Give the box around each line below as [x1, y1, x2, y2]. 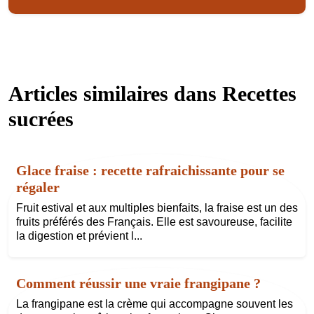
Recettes [222, 81, 296, 105]
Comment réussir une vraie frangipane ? [15, 275, 261, 292]
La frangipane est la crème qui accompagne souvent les [15, 298, 293, 310]
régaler [15, 179, 60, 195]
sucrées [8, 107, 74, 130]
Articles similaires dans [8, 81, 222, 105]
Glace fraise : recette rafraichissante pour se [15, 162, 285, 178]
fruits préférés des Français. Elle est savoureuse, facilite [15, 215, 292, 228]
